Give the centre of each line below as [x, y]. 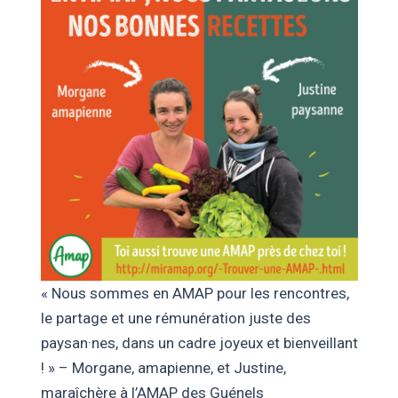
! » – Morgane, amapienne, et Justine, [163, 367]
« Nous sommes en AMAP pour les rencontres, [195, 293]
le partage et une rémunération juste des [175, 318]
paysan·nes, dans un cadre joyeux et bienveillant [199, 342]
